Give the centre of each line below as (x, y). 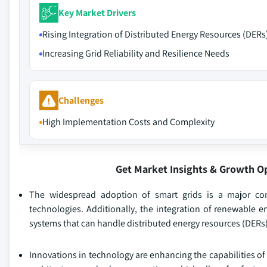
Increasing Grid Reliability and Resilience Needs (136, 53)
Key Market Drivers (97, 13)
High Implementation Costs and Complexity (128, 122)
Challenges (81, 100)
